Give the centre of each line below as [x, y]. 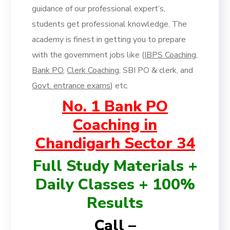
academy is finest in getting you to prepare [109, 40]
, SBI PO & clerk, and [156, 70]
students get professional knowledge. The [110, 24]
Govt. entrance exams [71, 86]
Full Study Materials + [115, 166]
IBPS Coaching [170, 55]
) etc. [120, 86]
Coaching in [115, 125]
